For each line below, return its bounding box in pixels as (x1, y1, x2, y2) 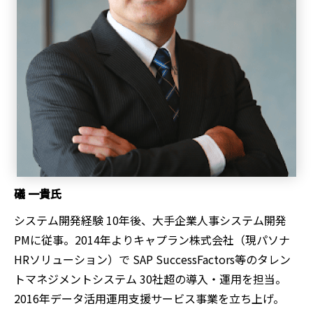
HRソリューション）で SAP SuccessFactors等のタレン (14, 251, 291, 268)
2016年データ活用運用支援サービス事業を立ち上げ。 (14, 290, 284, 307)
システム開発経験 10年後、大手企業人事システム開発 (14, 212, 286, 229)
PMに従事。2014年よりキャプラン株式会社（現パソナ (14, 231, 290, 249)
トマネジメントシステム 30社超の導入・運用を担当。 (14, 270, 286, 288)
